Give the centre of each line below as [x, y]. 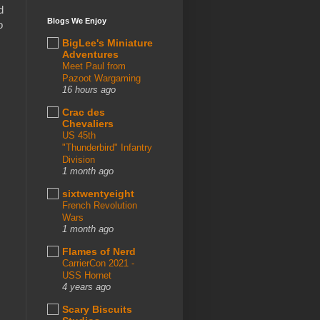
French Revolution [100, 205]
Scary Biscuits [97, 309]
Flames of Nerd [99, 251]
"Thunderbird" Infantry [107, 147]
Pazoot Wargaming [101, 78]
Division [79, 159]
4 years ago [86, 287]
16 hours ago [89, 90]
